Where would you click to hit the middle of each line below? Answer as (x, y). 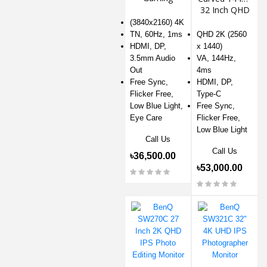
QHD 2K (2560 (222, 34)
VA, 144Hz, (216, 58)
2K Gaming (225, 21)
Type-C (209, 94)
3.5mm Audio (153, 58)
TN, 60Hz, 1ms (156, 34)
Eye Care (146, 117)
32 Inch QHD (225, 10)
